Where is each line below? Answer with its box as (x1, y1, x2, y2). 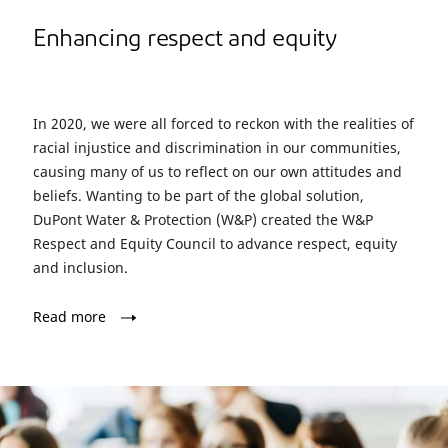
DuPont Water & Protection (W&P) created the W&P (33, 210, 373, 230)
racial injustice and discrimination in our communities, (33, 138, 401, 158)
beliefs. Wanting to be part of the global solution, (33, 186, 364, 206)
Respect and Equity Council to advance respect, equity (33, 234, 397, 254)
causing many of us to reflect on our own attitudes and (33, 162, 402, 182)
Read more (33, 307, 106, 327)
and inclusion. (33, 258, 132, 278)
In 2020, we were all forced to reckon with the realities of (33, 114, 414, 134)
